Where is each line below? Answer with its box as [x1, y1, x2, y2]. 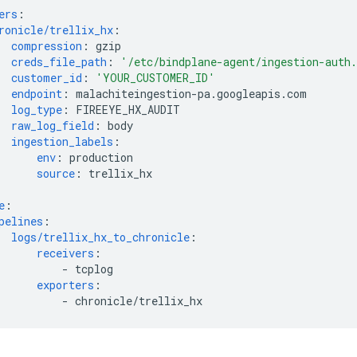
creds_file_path [11, 54, 107, 69]
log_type [11, 102, 62, 117]
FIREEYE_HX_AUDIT [76, 102, 180, 117]
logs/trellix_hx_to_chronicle [11, 229, 190, 245]
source [37, 166, 75, 181]
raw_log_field [11, 118, 94, 133]
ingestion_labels [11, 134, 113, 149]
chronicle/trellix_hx [75, 293, 202, 308]
